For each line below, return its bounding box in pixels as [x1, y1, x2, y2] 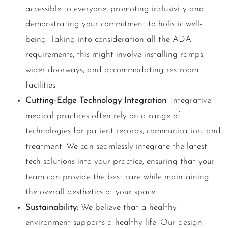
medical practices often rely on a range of [25, 111, 181, 121]
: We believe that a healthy [77, 203, 177, 212]
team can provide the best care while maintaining [25, 173, 209, 182]
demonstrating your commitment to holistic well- [25, 20, 202, 29]
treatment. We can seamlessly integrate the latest [25, 142, 207, 151]
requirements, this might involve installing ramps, [25, 50, 205, 60]
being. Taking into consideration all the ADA [25, 35, 191, 44]
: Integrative [166, 96, 211, 105]
